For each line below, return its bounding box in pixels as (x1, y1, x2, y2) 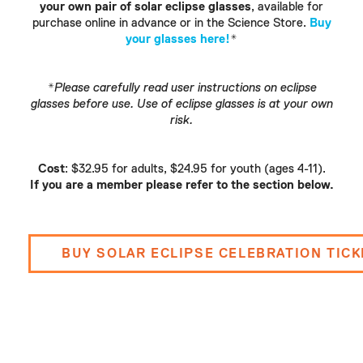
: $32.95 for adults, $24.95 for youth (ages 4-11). (64, 162, 326, 175)
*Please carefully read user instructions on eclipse (46, 81, 317, 94)
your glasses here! (126, 32, 230, 45)
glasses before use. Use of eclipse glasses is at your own (30, 97, 333, 110)
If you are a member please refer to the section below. (29, 178, 334, 191)
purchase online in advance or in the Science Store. (32, 16, 310, 29)
